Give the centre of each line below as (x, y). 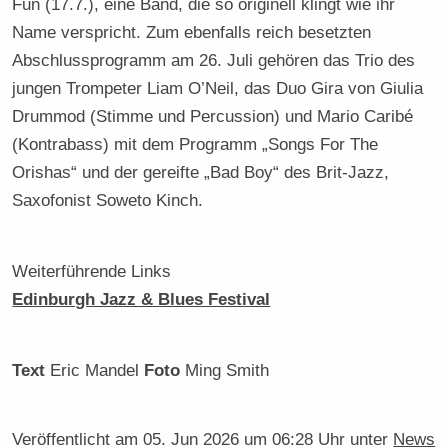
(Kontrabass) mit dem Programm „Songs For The (195, 144)
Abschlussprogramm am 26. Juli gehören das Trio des (214, 60)
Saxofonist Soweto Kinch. (108, 200)
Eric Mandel (95, 370)
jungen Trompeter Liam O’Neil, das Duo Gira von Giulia (218, 88)
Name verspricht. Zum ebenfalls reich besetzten (192, 32)
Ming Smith (225, 370)
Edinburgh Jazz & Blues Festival (141, 298)
